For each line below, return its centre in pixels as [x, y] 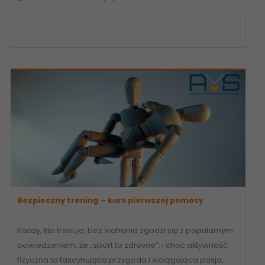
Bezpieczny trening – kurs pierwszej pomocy [110, 200]
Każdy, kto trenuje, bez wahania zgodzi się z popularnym [125, 230]
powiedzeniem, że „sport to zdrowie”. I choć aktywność [122, 245]
